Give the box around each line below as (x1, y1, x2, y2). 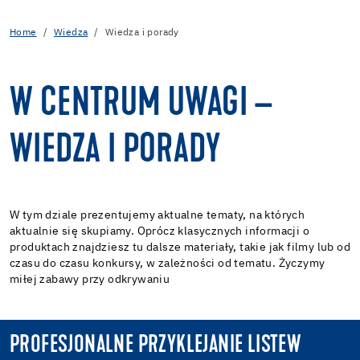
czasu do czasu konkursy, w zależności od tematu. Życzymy (10, 257, 325, 269)
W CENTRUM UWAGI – (10, 84, 274, 125)
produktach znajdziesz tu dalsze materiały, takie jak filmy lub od (10, 241, 350, 253)
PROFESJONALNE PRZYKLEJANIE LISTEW (10, 333, 301, 358)
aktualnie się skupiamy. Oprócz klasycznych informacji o (10, 225, 309, 237)
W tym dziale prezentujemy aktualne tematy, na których (10, 209, 305, 221)
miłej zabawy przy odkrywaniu (10, 273, 170, 285)
